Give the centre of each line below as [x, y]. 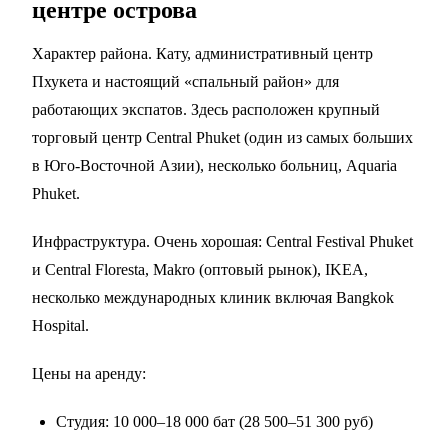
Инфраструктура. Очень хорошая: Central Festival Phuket [222, 242]
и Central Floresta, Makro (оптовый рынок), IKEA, [200, 270]
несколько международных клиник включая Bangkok [213, 298]
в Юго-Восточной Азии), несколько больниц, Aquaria [214, 166]
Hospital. [60, 326]
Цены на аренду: [89, 374]
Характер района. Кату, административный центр [202, 54]
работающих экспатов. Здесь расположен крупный [206, 110]
